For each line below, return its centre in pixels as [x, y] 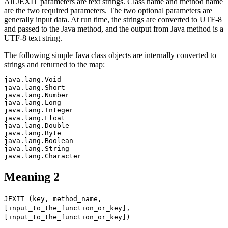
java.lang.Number [37, 95]
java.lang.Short [35, 88]
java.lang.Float [35, 118]
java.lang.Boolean [39, 141]
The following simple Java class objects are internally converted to [110, 55]
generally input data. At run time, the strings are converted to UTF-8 [113, 20]
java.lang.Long [33, 103]
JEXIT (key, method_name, [53, 198]
